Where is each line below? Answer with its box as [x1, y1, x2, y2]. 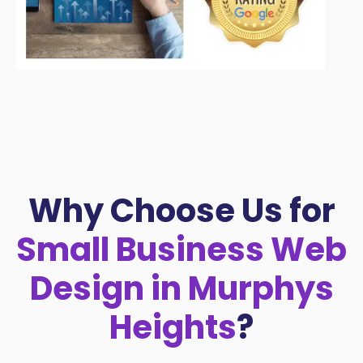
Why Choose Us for [28, 188, 335, 234]
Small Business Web [16, 227, 347, 273]
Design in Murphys [29, 266, 334, 312]
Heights [109, 305, 237, 351]
